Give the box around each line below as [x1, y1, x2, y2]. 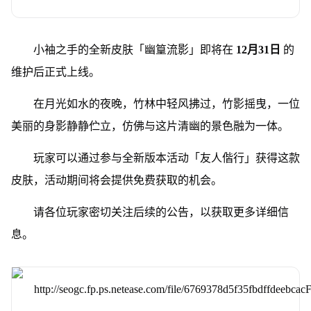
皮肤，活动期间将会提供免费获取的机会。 [10, 174, 222, 186]
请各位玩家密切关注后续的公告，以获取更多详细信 [33, 205, 289, 218]
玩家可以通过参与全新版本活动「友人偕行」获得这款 [33, 151, 300, 164]
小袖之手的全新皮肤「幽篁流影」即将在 [33, 43, 236, 56]
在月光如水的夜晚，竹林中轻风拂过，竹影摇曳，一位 [33, 97, 300, 110]
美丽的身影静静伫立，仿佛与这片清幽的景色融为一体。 [10, 119, 289, 132]
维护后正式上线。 [10, 65, 100, 78]
